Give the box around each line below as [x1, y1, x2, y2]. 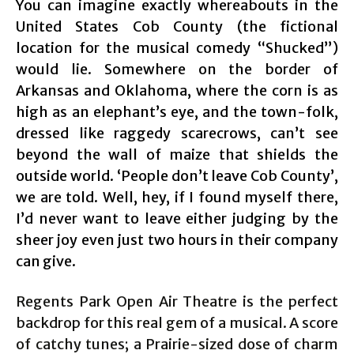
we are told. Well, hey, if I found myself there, [16, 187, 338, 206]
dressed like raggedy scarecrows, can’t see [16, 123, 338, 142]
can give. [16, 251, 76, 270]
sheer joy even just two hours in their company [16, 230, 338, 249]
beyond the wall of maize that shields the [16, 145, 338, 164]
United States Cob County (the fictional [16, 17, 338, 36]
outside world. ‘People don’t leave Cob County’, [16, 166, 338, 185]
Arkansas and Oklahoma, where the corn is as [16, 81, 338, 100]
